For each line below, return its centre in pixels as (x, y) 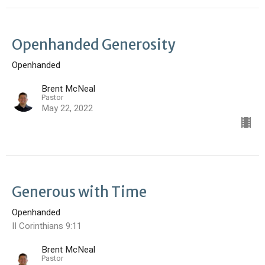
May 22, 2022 (67, 109)
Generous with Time (79, 192)
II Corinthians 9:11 (47, 226)
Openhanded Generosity (93, 45)
